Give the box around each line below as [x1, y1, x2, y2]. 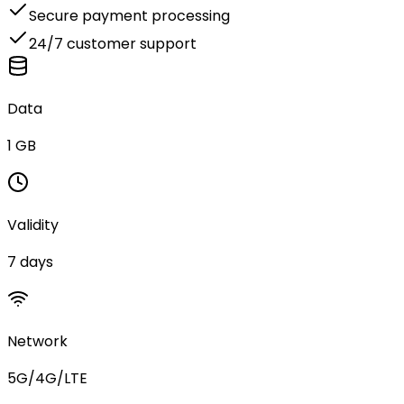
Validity [7, 214, 59, 235]
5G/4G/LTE [7, 367, 87, 389]
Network [7, 330, 68, 352]
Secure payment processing [29, 5, 230, 26]
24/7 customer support [29, 32, 197, 54]
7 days [7, 251, 53, 272]
